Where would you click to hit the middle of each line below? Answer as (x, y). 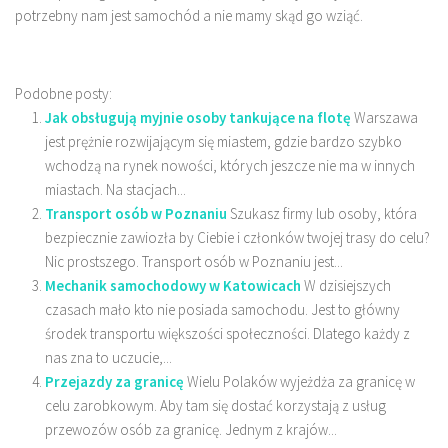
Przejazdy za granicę (114, 381)
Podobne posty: (63, 93)
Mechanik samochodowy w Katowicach (173, 285)
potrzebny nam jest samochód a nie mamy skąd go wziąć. (189, 15)
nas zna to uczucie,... (108, 357)
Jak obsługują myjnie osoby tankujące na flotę (198, 117)
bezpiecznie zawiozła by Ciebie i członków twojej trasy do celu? (237, 237)
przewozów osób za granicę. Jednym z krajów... (191, 429)
